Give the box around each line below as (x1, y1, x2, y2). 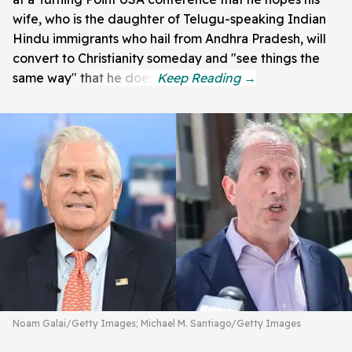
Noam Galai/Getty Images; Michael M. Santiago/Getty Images (13, 317, 301, 329)
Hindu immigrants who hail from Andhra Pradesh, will (13, 30, 326, 46)
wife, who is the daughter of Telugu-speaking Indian (13, 10, 326, 27)
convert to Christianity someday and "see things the (13, 49, 320, 66)
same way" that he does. (13, 69, 157, 86)
